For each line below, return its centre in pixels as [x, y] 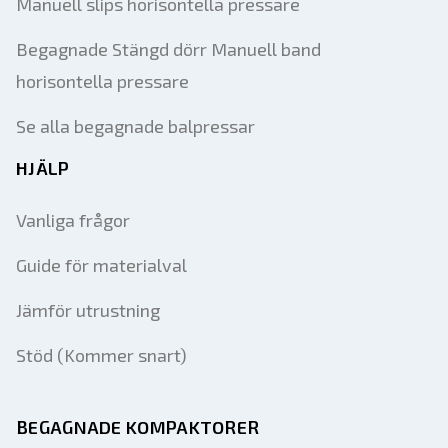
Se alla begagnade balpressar [135, 126]
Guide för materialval [101, 265]
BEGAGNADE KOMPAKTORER [138, 427]
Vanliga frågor [73, 220]
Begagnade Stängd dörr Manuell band [168, 49]
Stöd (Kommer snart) [101, 355]
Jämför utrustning [88, 310]
